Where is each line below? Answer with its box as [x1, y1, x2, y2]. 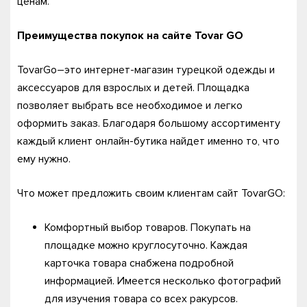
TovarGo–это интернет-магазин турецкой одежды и [17, 63, 275, 77]
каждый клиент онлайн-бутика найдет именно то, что [17, 134, 280, 148]
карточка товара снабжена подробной [45, 256, 234, 270]
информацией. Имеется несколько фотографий [45, 274, 281, 288]
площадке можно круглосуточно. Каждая [45, 238, 247, 252]
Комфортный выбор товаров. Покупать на [45, 221, 251, 234]
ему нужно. [17, 152, 73, 166]
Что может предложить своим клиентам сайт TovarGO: [17, 186, 285, 200]
